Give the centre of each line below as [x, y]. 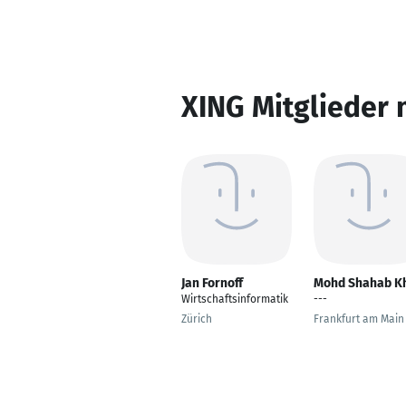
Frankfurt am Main [359, 319]
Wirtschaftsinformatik [235, 299]
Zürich [197, 319]
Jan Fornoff [212, 283]
